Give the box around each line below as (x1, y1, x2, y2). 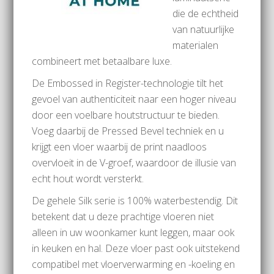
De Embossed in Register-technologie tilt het (32, 76, 224, 90)
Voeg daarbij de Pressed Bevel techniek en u (32, 124, 224, 138)
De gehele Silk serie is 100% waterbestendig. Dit (32, 194, 239, 207)
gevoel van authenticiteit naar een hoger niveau (32, 92, 237, 106)
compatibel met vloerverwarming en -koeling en (32, 257, 235, 271)
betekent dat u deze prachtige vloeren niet (32, 210, 215, 223)
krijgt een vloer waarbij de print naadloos (32, 140, 207, 154)
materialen (172, 39, 219, 52)
